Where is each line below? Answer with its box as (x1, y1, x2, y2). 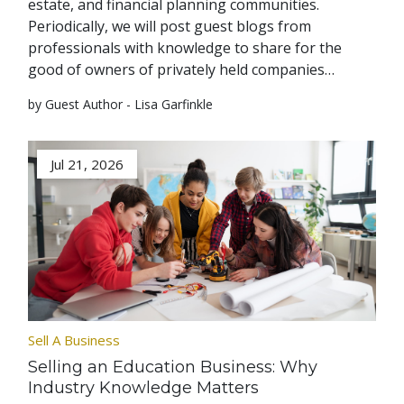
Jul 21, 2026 (50, 155, 124, 174)
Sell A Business (28, 331, 121, 350)
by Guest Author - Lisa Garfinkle (28, 96, 214, 114)
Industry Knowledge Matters (28, 378, 260, 399)
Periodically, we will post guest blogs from (28, 16, 312, 37)
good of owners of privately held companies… (28, 60, 335, 80)
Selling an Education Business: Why (28, 357, 318, 378)
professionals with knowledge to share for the (28, 38, 343, 59)
